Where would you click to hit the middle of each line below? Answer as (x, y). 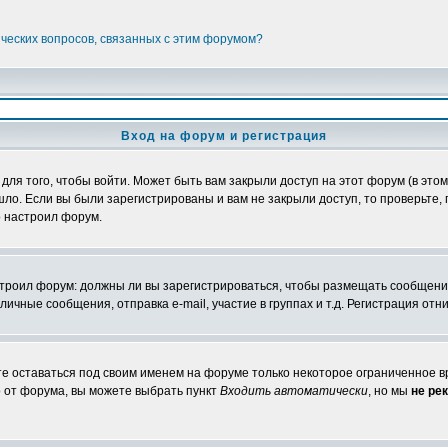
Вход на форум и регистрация (224, 136)
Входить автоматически (294, 391)
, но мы (389, 391)
